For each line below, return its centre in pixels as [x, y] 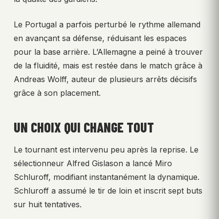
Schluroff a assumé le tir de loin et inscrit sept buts [108, 190]
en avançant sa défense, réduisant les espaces [100, 38]
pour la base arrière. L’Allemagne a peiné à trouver [108, 52]
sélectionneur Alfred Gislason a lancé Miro [93, 163]
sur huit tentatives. [48, 204]
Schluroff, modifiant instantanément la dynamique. [107, 177]
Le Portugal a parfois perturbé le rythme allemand [107, 24]
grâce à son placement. [57, 93]
